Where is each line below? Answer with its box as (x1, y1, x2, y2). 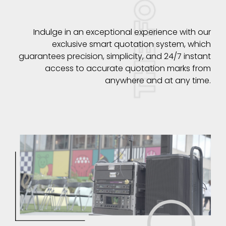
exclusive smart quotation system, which (52, 38, 211, 50)
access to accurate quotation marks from (45, 63, 211, 75)
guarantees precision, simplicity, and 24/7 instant (19, 50, 211, 63)
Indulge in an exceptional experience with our (33, 26, 211, 38)
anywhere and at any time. (105, 75, 211, 87)
